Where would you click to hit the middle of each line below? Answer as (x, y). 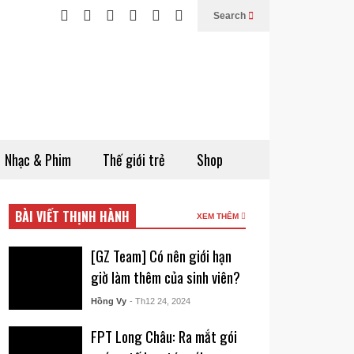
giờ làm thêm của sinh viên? (165, 277)
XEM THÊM (219, 216)
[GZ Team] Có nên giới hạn (161, 256)
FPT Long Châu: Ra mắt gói (164, 336)
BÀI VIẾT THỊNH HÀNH (73, 217)
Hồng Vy (108, 301)
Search (231, 16)
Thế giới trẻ (134, 160)
